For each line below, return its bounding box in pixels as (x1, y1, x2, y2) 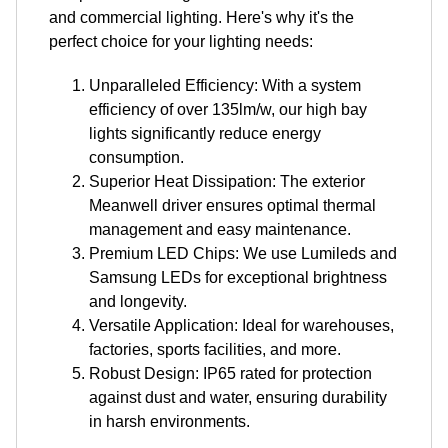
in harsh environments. (89, 412, 250, 430)
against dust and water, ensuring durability (89, 388, 387, 406)
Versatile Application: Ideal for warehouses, (89, 316, 394, 334)
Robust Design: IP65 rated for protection (89, 364, 372, 382)
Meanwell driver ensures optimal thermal (89, 196, 376, 214)
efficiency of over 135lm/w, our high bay (89, 100, 367, 118)
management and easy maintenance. (89, 220, 351, 238)
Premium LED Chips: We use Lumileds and (89, 244, 397, 262)
